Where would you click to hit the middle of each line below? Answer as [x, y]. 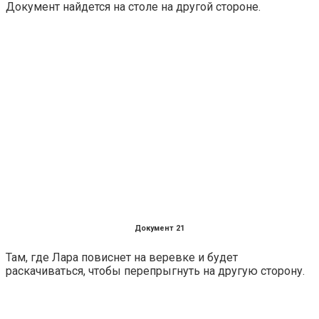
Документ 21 [159, 228]
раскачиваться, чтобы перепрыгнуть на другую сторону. [155, 271]
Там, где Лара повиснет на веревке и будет [122, 257]
